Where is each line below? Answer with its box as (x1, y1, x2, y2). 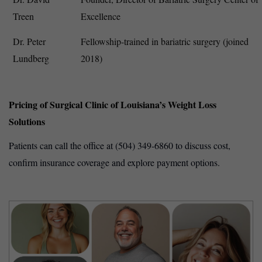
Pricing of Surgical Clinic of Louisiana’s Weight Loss (9, 98, 216, 112)
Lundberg (13, 52, 49, 65)
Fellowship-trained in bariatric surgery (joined (81, 35, 249, 48)
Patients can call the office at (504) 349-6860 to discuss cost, (9, 139, 230, 152)
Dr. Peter (13, 35, 46, 48)
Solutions (9, 115, 45, 129)
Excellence (81, 10, 120, 23)
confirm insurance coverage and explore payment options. (9, 156, 220, 169)
